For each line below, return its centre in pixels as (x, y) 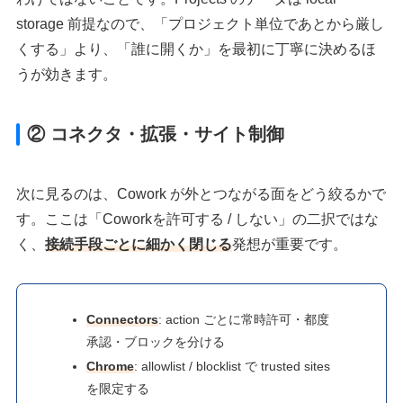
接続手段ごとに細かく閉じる (139, 245)
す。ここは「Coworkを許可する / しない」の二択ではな (198, 219)
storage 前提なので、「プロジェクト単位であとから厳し (201, 24)
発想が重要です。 (290, 245)
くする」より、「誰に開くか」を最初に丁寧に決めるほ (197, 49)
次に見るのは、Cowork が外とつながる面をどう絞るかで (201, 194)
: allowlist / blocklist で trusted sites (233, 367)
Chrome (111, 367)
